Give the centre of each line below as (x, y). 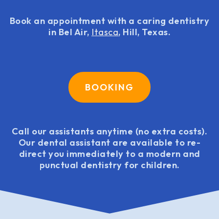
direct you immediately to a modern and (109, 153)
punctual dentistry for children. (109, 165)
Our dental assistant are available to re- (109, 142)
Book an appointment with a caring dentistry (109, 21)
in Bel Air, (70, 32)
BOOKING (109, 88)
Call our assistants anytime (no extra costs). (109, 131)
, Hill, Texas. (144, 32)
